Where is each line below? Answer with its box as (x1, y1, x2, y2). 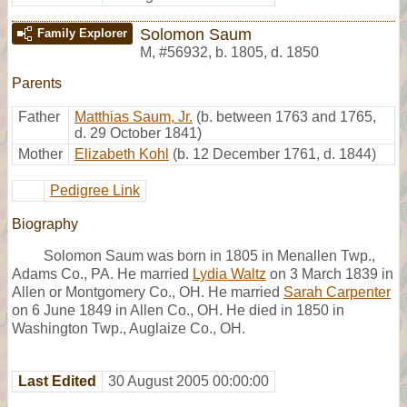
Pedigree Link (50, 182, 140, 198)
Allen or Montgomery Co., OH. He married (12, 283, 283, 300)
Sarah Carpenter (283, 283, 391, 300)
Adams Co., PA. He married (12, 265, 193, 282)
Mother (18, 145, 63, 162)
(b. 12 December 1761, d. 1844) (173, 145, 376, 162)
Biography (12, 215, 78, 232)
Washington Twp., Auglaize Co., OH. (12, 320, 245, 336)
